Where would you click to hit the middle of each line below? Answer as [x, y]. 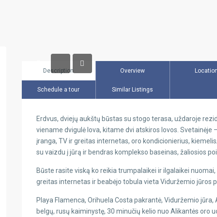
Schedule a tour [59, 90]
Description [59, 71]
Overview [133, 71]
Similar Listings [133, 90]
